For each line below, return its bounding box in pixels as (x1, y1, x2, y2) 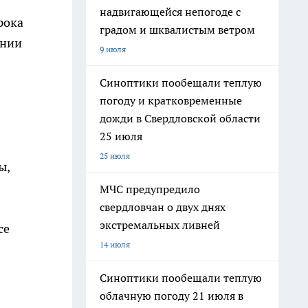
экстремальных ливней (100, 218, 220, 232)
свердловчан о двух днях (100, 200, 225, 214)
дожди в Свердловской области (100, 111, 261, 125)
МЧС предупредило (100, 182, 200, 196)
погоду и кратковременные (100, 93, 242, 107)
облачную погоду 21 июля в (100, 289, 243, 302)
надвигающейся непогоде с (100, 5, 241, 19)
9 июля (100, 44, 126, 54)
